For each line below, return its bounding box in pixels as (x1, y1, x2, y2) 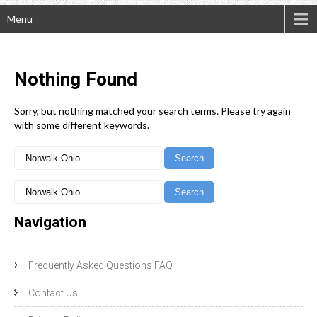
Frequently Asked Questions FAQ (28, 260, 173, 272)
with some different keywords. (14, 119, 149, 132)
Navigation (14, 214, 86, 231)
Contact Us (28, 287, 78, 299)
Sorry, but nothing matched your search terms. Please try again (14, 105, 291, 117)
